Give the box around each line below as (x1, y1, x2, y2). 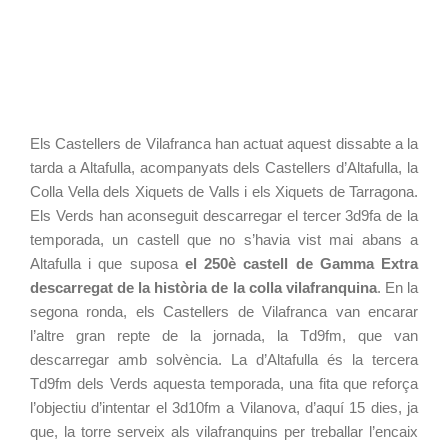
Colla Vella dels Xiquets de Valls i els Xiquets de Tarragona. (30, 183, 418, 200)
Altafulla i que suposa (30, 255, 185, 272)
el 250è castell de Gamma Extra (184, 255, 419, 272)
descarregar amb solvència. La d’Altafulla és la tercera (30, 351, 418, 368)
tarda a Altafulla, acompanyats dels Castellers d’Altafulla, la (30, 159, 418, 176)
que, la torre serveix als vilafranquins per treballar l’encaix (30, 423, 418, 440)
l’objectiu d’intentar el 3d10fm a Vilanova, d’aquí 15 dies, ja (30, 399, 418, 416)
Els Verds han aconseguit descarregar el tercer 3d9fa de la (30, 207, 418, 224)
